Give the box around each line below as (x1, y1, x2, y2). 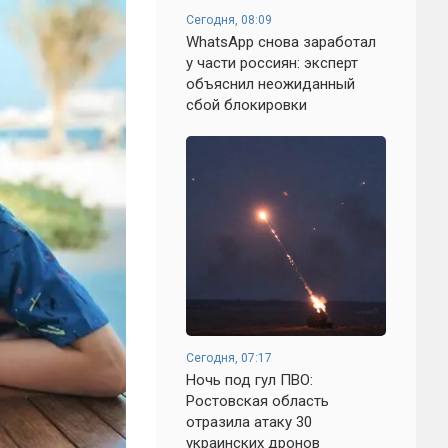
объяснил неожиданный (186, 75, 355, 93)
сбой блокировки (186, 96, 307, 114)
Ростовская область (186, 392, 329, 410)
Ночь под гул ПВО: (186, 371, 313, 389)
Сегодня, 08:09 (186, 13, 272, 27)
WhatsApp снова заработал (186, 33, 376, 51)
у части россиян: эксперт (186, 54, 358, 72)
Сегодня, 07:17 (186, 351, 272, 365)
